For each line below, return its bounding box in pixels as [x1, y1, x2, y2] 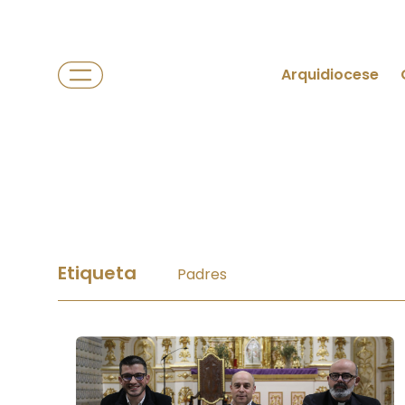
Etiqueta [58, 260, 141, 286]
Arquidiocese [281, 64, 379, 85]
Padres [177, 264, 227, 285]
